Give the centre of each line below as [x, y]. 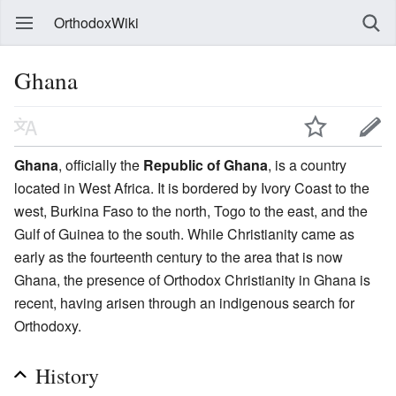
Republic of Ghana [206, 164]
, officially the [101, 164]
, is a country [307, 164]
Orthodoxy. [48, 325]
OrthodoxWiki [96, 23]
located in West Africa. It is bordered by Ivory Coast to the [192, 187]
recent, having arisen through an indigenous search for [184, 302]
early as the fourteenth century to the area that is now [179, 256]
